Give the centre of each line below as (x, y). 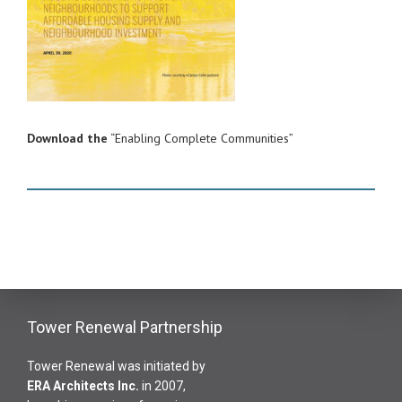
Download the (67, 138)
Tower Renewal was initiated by (116, 366)
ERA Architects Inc (81, 386)
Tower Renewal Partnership (125, 327)
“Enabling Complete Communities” (201, 138)
